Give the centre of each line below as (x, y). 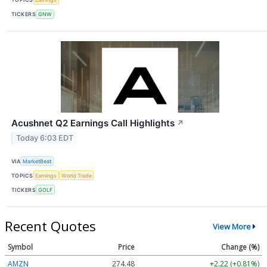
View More (232, 226)
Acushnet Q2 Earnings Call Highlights (93, 123)
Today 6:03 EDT (45, 138)
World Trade (76, 175)
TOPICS (22, 175)
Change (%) (240, 247)
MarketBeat (37, 161)
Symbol (20, 247)
